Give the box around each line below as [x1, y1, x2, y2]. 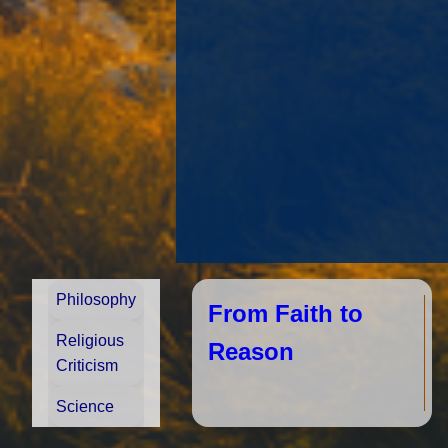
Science [56, 398, 114, 415]
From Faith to [208, 300, 363, 327]
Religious [56, 332, 124, 349]
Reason [208, 338, 294, 365]
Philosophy [56, 291, 136, 308]
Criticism [56, 357, 118, 374]
